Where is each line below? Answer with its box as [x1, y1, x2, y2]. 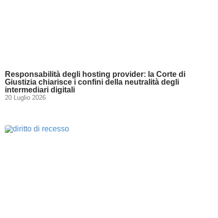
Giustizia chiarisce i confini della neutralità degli [5, 77, 179, 86]
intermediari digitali [5, 85, 75, 94]
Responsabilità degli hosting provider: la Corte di [5, 70, 185, 78]
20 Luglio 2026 [5, 93, 46, 101]
